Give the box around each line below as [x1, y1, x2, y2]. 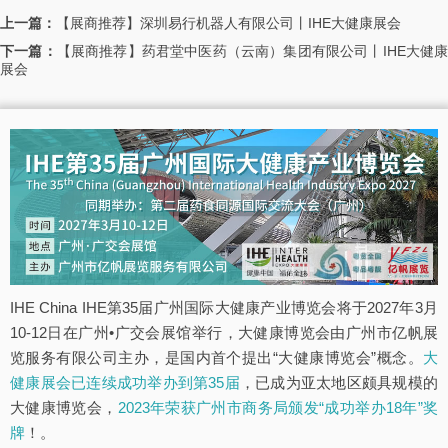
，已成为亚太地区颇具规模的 [239, 374, 439, 392]
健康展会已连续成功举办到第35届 [10, 374, 240, 392]
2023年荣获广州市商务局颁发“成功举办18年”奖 [117, 399, 439, 417]
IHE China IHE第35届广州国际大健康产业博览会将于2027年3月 [10, 299, 438, 317]
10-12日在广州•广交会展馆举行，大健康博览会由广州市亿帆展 [10, 324, 438, 342]
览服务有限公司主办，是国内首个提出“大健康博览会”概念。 [10, 349, 423, 367]
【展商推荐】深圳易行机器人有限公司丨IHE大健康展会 [56, 14, 401, 31]
